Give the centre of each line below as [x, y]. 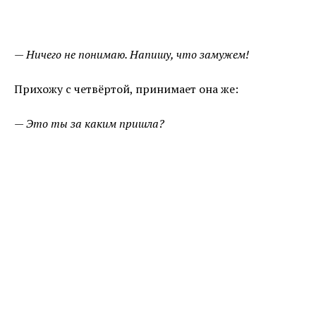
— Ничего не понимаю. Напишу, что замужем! [132, 55]
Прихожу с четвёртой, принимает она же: [126, 89]
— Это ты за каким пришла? [89, 124]
